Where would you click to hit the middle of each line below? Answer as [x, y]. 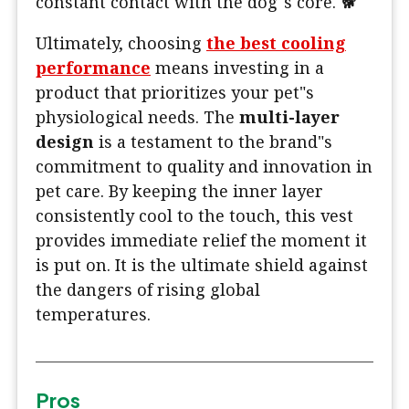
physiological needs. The [137, 117]
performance [93, 68]
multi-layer [289, 117]
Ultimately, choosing [121, 43]
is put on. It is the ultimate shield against [202, 265]
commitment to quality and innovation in [204, 167]
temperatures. [93, 315]
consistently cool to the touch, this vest [194, 216]
